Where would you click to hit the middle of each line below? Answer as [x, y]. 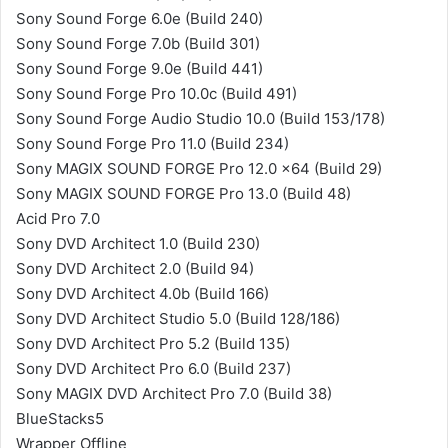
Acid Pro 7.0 [58, 218]
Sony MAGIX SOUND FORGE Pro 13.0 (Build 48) [183, 193]
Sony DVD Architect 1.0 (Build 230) [138, 243]
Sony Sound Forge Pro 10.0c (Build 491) [156, 93]
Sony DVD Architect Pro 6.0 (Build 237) [153, 368]
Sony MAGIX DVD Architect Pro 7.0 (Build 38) [174, 393]
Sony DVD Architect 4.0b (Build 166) [142, 293]
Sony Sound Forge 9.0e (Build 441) [139, 68]
